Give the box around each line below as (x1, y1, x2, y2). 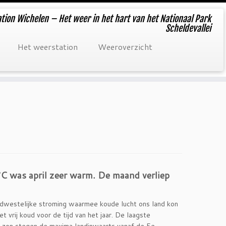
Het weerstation (17, 41, 78, 52)
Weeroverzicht (97, 41, 152, 52)
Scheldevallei (165, 23, 211, 34)
